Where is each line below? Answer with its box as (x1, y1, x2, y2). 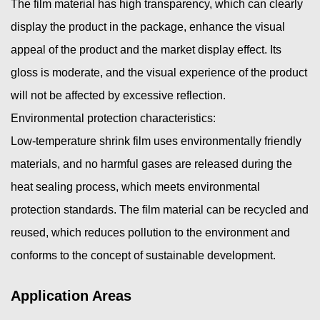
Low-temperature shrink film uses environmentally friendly (11, 134, 301, 147)
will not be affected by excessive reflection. (11, 89, 226, 101)
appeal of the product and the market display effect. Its (11, 43, 281, 56)
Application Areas (11, 287, 131, 304)
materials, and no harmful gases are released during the (11, 157, 292, 170)
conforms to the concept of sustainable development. (11, 249, 276, 261)
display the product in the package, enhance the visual (11, 20, 285, 33)
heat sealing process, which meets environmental (11, 180, 260, 193)
